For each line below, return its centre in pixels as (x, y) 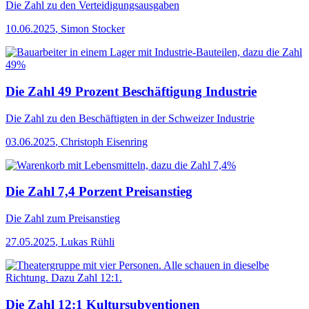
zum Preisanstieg (82, 219)
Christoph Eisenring (104, 141)
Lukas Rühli (88, 242)
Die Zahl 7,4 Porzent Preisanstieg (99, 192)
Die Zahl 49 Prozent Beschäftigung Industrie (131, 91)
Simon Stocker (93, 29)
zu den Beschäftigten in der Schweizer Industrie (149, 118)
